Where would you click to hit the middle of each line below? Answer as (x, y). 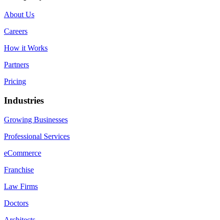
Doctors (16, 203)
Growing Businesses (36, 119)
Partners (16, 65)
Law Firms (21, 186)
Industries (24, 100)
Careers (16, 31)
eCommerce (23, 153)
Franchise (19, 169)
